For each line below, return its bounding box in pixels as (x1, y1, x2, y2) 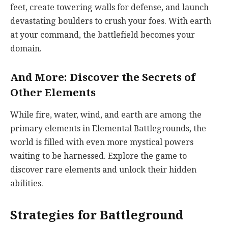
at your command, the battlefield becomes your (10, 28, 195, 42)
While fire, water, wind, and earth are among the (10, 108, 202, 122)
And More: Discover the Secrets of (10, 68, 195, 86)
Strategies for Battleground (10, 205, 183, 226)
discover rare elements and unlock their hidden (10, 163, 196, 177)
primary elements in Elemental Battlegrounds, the (10, 122, 206, 135)
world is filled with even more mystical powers (10, 135, 193, 149)
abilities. (10, 177, 43, 190)
